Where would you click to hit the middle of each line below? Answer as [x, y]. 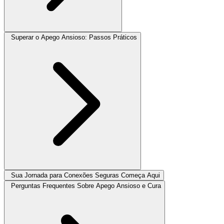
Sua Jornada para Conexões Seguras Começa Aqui [85, 175]
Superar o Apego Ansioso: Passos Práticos [74, 37]
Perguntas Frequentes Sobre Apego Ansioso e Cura [86, 185]
